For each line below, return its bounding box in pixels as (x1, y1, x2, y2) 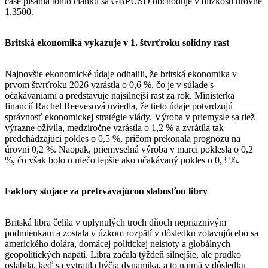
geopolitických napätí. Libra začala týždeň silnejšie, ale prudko (5, 249, 241, 260)
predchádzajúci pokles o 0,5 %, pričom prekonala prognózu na (5, 133, 240, 144)
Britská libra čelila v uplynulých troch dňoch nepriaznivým (5, 217, 226, 227)
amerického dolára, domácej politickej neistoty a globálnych (5, 238, 230, 249)
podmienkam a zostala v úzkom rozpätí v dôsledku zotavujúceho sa (5, 227, 258, 238)
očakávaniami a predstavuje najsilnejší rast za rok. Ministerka (5, 90, 234, 100)
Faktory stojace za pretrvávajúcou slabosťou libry (5, 185, 208, 196)
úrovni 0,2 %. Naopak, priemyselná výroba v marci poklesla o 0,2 (5, 144, 253, 154)
